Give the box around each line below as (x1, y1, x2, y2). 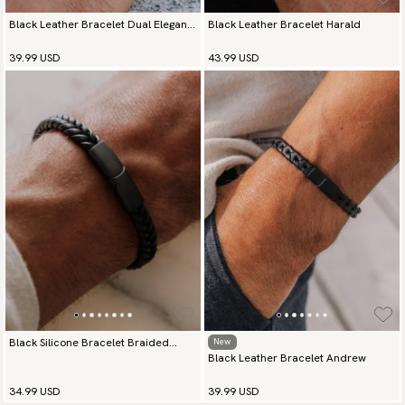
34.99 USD (9, 383, 61, 399)
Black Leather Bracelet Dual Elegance (9, 16, 200, 32)
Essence (9, 351, 52, 366)
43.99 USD (208, 50, 259, 65)
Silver (9, 33, 36, 48)
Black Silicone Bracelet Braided (9, 334, 169, 350)
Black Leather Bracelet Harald (208, 16, 361, 32)
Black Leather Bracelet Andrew (208, 350, 366, 365)
